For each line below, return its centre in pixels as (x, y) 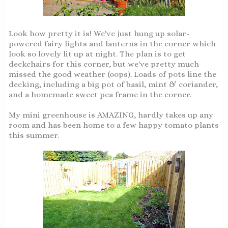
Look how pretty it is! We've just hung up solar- (99, 33)
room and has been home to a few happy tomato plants (114, 125)
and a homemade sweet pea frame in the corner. (100, 94)
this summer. (34, 135)
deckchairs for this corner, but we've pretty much (104, 64)
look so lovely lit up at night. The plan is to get (97, 54)
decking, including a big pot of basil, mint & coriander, (113, 84)
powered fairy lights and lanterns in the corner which (112, 44)
